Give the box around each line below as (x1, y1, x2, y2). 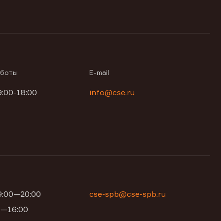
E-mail (89, 68, 110, 76)
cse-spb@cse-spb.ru (89, 189, 166, 199)
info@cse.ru (89, 87, 135, 97)
